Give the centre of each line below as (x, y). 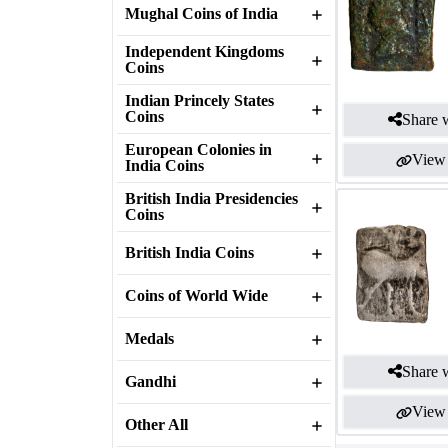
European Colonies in (198, 149)
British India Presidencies (211, 198)
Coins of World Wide (196, 295)
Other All (156, 424)
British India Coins (189, 252)
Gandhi (150, 381)
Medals (149, 338)
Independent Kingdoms (204, 51)
